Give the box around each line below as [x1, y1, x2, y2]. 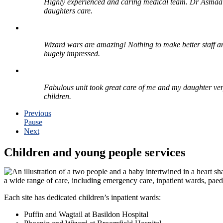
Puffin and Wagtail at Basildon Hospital [24, 210, 148, 219]
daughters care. [44, 6, 93, 15]
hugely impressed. [44, 49, 100, 58]
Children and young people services [4, 146, 185, 159]
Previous [24, 109, 51, 118]
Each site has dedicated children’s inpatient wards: [4, 193, 161, 202]
